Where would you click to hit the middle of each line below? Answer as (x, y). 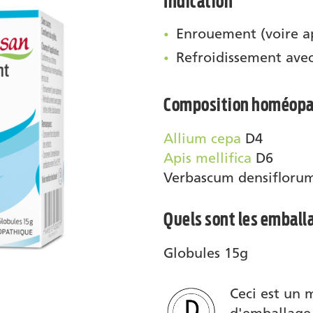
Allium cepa (202, 139)
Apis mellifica (208, 158)
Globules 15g (206, 253)
